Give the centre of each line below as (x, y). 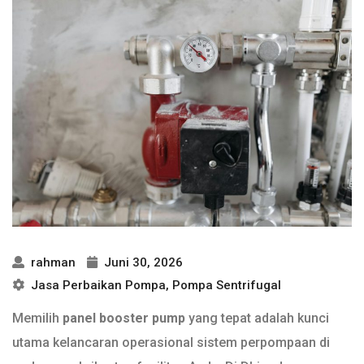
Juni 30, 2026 (142, 263)
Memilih (37, 318)
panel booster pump (124, 318)
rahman (52, 263)
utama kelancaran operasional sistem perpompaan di (171, 343)
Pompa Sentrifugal (227, 286)
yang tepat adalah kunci (257, 318)
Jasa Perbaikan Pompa (98, 286)
